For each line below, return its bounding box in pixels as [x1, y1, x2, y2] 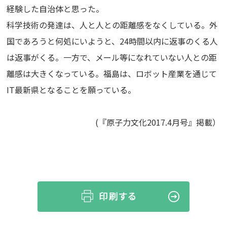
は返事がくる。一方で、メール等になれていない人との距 [7, 51, 217, 63]
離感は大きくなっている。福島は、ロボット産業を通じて [7, 67, 217, 80]
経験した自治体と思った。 [7, 2, 104, 15]
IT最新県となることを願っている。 [7, 83, 136, 96]
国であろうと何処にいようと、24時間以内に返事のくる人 [7, 34, 218, 47]
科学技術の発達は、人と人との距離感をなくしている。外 [7, 18, 218, 31]
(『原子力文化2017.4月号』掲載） [95, 116, 220, 128]
